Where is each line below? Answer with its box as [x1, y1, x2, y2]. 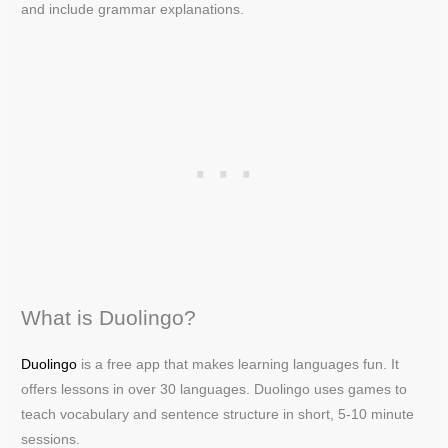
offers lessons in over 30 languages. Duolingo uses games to [21, 381, 408, 397]
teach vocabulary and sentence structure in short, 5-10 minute [21, 406, 415, 422]
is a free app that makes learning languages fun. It [81, 356, 400, 372]
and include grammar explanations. [21, 2, 245, 18]
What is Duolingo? [21, 305, 197, 329]
